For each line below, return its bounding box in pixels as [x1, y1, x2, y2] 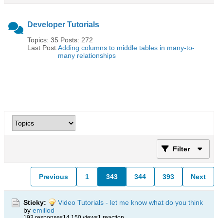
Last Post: [27, 44, 58, 52]
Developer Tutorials [27, 20, 99, 29]
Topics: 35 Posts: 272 [27, 36, 93, 44]
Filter [173, 145, 190, 153]
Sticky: [23, 199, 46, 206]
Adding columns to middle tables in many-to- [58, 44, 195, 52]
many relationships [58, 52, 116, 59]
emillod [33, 206, 54, 214]
